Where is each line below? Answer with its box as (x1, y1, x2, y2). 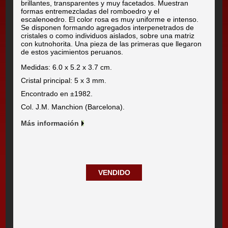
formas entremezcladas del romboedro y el (21, 7, 160, 15)
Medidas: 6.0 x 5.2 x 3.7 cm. (21, 63, 112, 71)
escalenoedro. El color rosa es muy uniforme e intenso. (21, 15, 199, 23)
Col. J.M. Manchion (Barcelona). (21, 102, 125, 111)
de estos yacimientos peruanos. (21, 47, 124, 56)
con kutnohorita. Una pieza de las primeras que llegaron (21, 39, 202, 48)
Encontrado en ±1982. (21, 89, 93, 98)
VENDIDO (98, 168, 130, 177)
